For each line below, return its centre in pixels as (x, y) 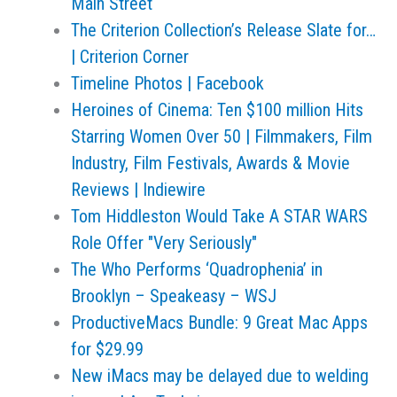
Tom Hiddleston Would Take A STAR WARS (219, 216)
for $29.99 (107, 349)
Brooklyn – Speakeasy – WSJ (174, 296)
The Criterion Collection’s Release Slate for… (223, 30)
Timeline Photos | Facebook (167, 83)
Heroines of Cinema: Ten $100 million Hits (217, 110)
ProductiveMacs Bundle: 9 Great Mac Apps (219, 323)
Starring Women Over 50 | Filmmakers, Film (222, 136)
